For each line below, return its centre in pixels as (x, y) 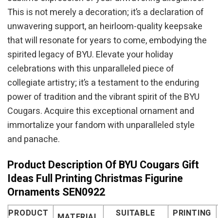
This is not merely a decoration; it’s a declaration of (106, 13)
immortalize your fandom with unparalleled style (101, 126)
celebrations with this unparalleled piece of (91, 69)
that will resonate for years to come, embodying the (107, 41)
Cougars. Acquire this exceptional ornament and (101, 111)
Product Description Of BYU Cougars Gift (103, 165)
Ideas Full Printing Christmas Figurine (95, 178)
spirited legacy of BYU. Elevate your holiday (90, 55)
